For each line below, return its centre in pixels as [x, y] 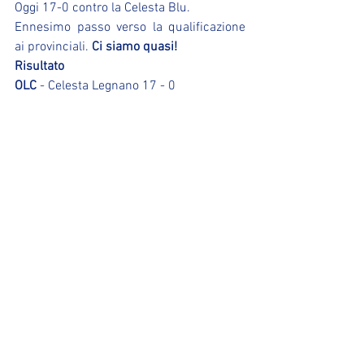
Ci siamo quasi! [134, 47]
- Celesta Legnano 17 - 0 [106, 86]
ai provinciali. [53, 47]
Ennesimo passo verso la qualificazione [130, 28]
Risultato [39, 67]
